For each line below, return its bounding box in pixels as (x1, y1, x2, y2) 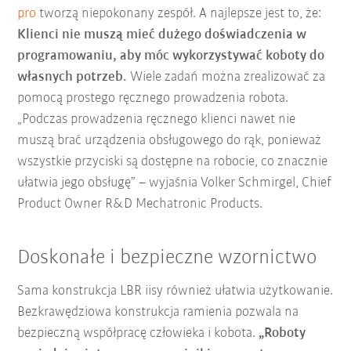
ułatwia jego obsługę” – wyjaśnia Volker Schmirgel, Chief (17, 175, 332, 191)
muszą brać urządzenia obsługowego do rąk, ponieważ (17, 133, 322, 149)
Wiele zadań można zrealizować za (127, 70, 326, 85)
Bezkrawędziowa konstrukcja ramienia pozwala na (17, 304, 299, 320)
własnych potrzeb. (17, 70, 128, 85)
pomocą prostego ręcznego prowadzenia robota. (17, 91, 289, 107)
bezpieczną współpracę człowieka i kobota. (17, 325, 259, 341)
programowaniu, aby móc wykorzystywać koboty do (17, 49, 325, 64)
